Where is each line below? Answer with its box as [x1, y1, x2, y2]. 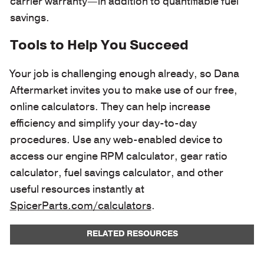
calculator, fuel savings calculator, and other [9, 165, 223, 180]
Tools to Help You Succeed [9, 36, 189, 55]
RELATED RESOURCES [86, 227, 178, 239]
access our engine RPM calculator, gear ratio [9, 148, 227, 163]
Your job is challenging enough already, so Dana [9, 66, 239, 81]
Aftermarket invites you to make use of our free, [9, 82, 237, 97]
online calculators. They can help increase [9, 99, 210, 114]
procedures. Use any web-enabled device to [9, 132, 223, 147]
